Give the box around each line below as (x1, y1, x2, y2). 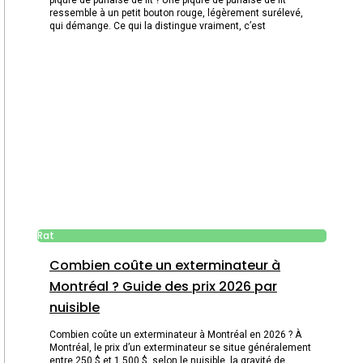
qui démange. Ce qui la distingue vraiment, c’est (49, 19, 266, 32)
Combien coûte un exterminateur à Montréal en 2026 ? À (49, 329, 301, 341)
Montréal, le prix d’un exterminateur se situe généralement (49, 342, 311, 354)
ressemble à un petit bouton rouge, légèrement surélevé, (49, 6, 303, 19)
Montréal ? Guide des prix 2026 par (49, 277, 277, 297)
